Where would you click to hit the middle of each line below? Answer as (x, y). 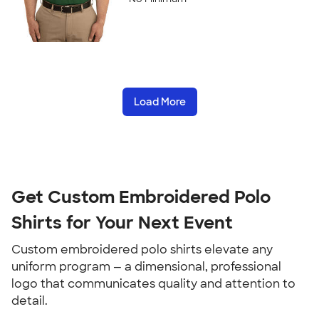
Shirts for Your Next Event (122, 223)
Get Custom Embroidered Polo (141, 197)
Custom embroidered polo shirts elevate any (142, 250)
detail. (30, 301)
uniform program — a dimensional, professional (146, 267)
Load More (159, 102)
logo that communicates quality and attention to (153, 284)
